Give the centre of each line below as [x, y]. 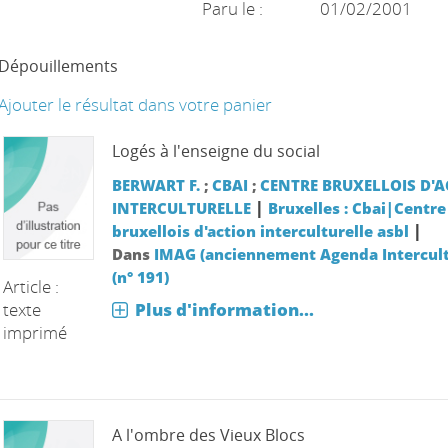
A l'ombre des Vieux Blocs [208, 434]
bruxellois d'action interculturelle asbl [260, 231]
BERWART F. [155, 185]
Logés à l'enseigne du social [215, 151]
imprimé [35, 332]
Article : [31, 286]
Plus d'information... [224, 309]
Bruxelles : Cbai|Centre [356, 208]
